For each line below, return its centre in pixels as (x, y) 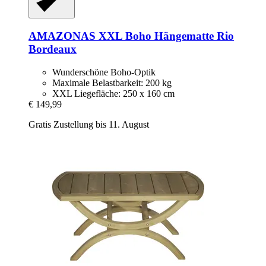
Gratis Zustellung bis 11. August (89, 124)
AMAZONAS (62, 36)
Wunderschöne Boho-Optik (104, 72)
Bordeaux (53, 49)
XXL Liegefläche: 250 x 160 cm (113, 93)
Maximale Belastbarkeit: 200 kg (112, 83)
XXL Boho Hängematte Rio (165, 36)
